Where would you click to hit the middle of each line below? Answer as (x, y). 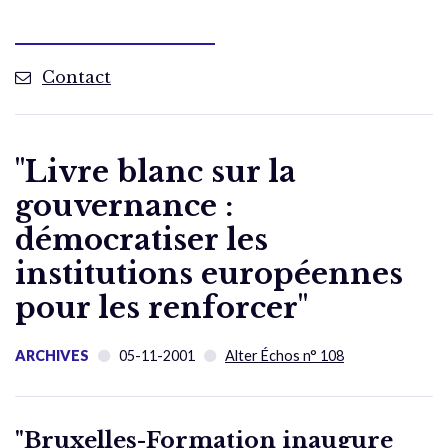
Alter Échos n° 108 (284, 356)
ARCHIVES (52, 356)
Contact (76, 77)
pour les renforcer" (161, 308)
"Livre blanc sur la (155, 172)
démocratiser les (141, 240)
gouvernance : (124, 206)
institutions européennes (209, 274)
